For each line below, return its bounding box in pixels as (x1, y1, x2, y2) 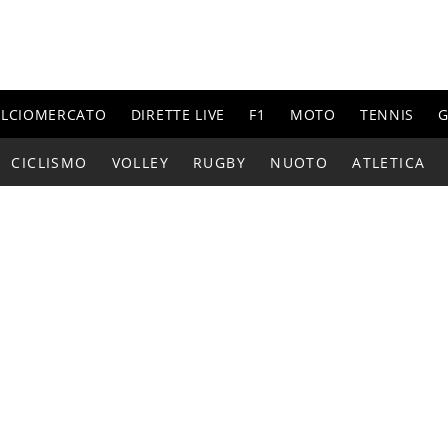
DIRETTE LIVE (130, 104, 226, 124)
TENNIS (359, 104, 415, 124)
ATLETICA (352, 152, 426, 172)
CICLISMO (11, 152, 88, 172)
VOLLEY (111, 152, 169, 172)
